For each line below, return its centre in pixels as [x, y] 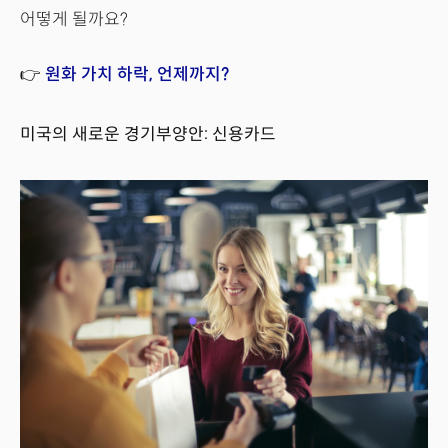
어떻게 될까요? [74, 20]
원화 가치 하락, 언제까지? [137, 75]
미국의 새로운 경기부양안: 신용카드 [148, 135]
